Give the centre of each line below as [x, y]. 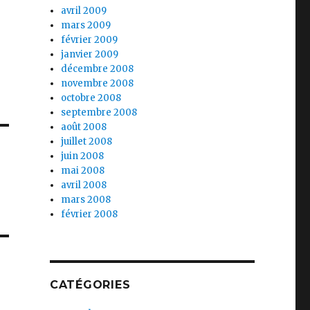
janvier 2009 [90, 54]
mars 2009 [86, 25]
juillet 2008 [87, 142]
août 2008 [84, 127]
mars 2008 [86, 200]
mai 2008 [83, 171]
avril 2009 [84, 11]
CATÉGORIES [90, 285]
